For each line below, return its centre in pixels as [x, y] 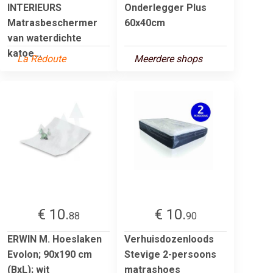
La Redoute [41, 58]
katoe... [24, 53]
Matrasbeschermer [52, 23]
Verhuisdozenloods [169, 239]
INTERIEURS [34, 7]
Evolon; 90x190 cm [50, 254]
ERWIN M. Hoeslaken [55, 239]
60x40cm [145, 23]
